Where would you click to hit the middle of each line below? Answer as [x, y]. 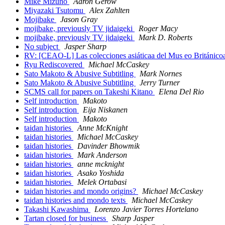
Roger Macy [158, 29]
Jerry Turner [160, 83]
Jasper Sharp [85, 47]
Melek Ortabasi [102, 182]
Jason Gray [79, 20]
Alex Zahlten [109, 11]
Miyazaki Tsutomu [55, 11]
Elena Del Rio [181, 92]
